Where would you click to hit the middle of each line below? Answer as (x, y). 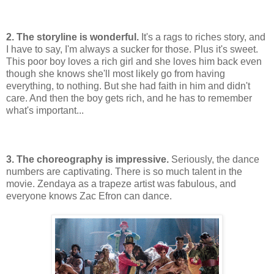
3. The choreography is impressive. (87, 160)
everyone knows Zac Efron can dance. (89, 196)
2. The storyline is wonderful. (72, 37)
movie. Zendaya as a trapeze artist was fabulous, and (121, 184)
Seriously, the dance (214, 160)
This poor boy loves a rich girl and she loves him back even (134, 62)
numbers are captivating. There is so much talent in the (124, 172)
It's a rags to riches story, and (202, 37)
